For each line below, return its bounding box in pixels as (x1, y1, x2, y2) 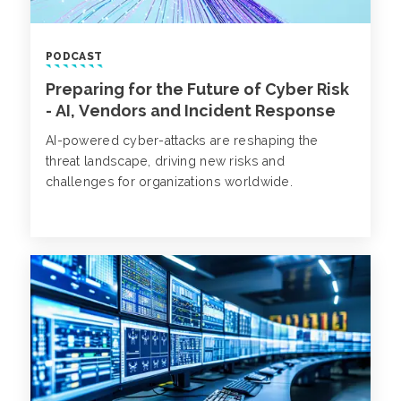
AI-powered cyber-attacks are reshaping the (46, 133, 319, 149)
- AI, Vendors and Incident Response (46, 101, 336, 121)
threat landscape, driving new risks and (46, 154, 285, 169)
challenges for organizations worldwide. (46, 175, 297, 190)
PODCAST (46, 50, 103, 64)
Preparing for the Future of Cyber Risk (46, 80, 349, 99)
